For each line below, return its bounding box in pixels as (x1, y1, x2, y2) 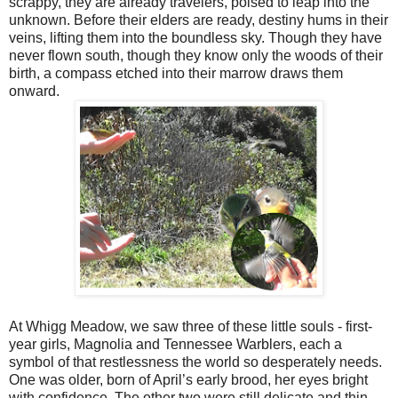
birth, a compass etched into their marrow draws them (9, 65, 343, 81)
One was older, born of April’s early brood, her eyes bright (9, 371, 368, 387)
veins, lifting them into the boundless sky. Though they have (9, 29, 382, 45)
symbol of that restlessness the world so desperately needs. (9, 354, 382, 370)
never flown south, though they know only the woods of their (9, 47, 383, 63)
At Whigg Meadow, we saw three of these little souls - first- (9, 318, 372, 334)
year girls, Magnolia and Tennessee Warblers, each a (9, 336, 342, 352)
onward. (9, 83, 60, 99)
